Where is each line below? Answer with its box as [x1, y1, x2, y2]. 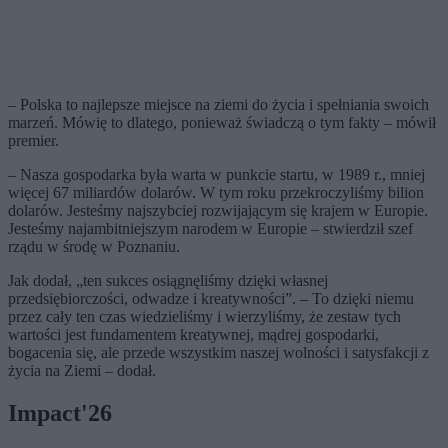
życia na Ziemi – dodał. [8, 362, 156, 380]
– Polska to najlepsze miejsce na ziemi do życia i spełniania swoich [8, 96, 429, 114]
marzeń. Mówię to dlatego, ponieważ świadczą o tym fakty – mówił [8, 114, 436, 132]
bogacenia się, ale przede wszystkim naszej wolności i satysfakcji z [8, 344, 429, 362]
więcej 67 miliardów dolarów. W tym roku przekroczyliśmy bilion [8, 184, 424, 202]
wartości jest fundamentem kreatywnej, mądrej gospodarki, [8, 326, 379, 344]
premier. [8, 132, 63, 150]
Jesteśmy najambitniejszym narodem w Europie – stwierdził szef [8, 220, 413, 238]
